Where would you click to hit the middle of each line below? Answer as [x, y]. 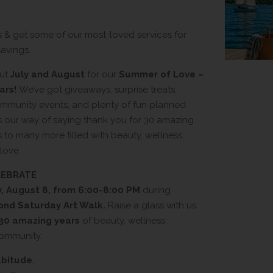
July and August [48, 74]
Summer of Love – [161, 74]
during [155, 190]
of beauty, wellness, [123, 221]
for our [102, 74]
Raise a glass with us [151, 205]
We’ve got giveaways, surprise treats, [97, 90]
